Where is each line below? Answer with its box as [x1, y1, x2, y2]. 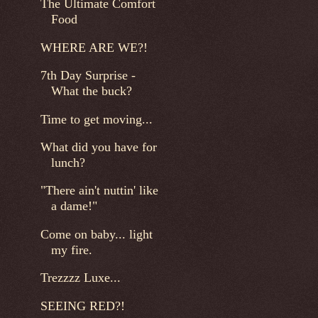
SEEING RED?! [40, 298, 125, 313]
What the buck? [50, 84, 132, 99]
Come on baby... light [40, 226, 153, 241]
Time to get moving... [40, 111, 153, 126]
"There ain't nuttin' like [40, 183, 158, 198]
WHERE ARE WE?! [40, 40, 148, 55]
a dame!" [50, 199, 97, 214]
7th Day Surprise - [40, 68, 136, 83]
